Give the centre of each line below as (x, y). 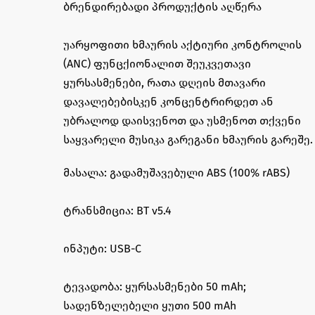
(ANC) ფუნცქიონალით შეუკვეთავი (157, 64)
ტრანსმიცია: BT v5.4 (117, 211)
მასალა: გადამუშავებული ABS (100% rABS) (176, 173)
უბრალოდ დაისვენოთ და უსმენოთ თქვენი (182, 121)
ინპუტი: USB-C (102, 249)
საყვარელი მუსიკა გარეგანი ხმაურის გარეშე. (188, 140)
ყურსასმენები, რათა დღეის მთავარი (165, 83)
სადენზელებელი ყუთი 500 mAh (150, 306)
